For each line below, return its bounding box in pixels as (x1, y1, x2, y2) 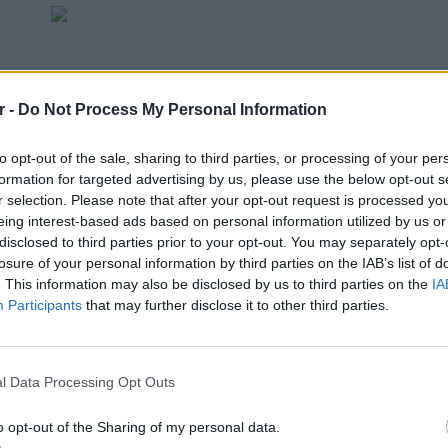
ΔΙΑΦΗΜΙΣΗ (30, 119, 88, 133)
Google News (50, 373, 153, 393)
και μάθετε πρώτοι (153, 373, 316, 393)
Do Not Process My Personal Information (18, 100, 327, 118)
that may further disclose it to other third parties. (82, 296, 389, 313)
